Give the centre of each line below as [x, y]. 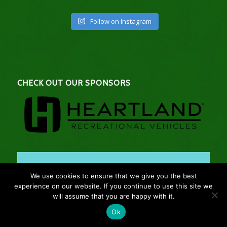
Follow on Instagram [121, 21]
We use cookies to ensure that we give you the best [113, 176]
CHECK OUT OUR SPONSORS [74, 83]
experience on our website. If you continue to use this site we [113, 186]
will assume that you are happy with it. [113, 196]
